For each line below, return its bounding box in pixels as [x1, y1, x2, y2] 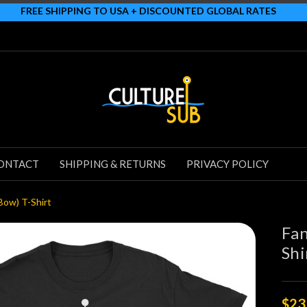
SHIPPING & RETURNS [60, 157, 166, 170]
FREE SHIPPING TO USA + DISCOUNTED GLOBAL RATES [21, 5, 276, 16]
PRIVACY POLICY [186, 157, 269, 170]
